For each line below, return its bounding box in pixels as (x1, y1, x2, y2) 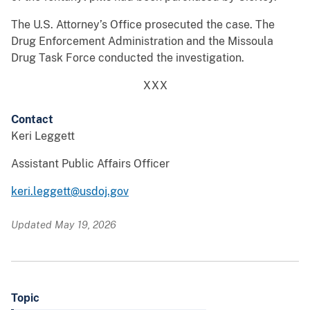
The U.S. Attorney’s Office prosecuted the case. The (11, 18, 275, 32)
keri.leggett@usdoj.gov (11, 185, 129, 199)
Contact (11, 113, 53, 127)
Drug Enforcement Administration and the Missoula (11, 35, 273, 48)
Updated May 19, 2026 (11, 219, 116, 231)
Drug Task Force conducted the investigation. (11, 51, 244, 65)
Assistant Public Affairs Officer (11, 157, 170, 171)
